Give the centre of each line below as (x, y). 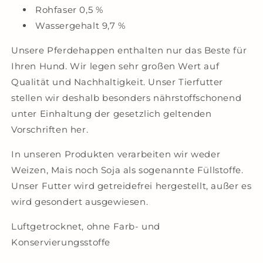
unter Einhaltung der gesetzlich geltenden (112, 114)
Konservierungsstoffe (61, 242)
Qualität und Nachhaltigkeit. (80, 82)
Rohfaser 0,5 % (69, 10)
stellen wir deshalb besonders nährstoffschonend (127, 98)
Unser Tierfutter (186, 82)
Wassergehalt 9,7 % (80, 26)
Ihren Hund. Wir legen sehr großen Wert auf (115, 66)
